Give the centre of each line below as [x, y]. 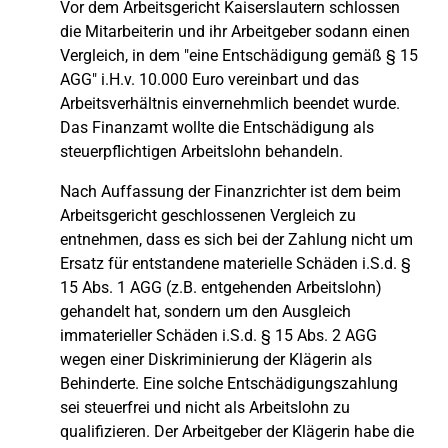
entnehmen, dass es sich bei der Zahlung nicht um [236, 239]
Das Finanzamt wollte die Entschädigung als [217, 127]
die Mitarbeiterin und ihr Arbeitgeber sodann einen [235, 31]
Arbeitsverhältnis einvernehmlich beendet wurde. [230, 103]
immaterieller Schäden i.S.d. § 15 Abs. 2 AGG [218, 335]
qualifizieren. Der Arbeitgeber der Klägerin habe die [237, 431]
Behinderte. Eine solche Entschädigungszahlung [229, 383]
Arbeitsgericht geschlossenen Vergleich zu [208, 215]
